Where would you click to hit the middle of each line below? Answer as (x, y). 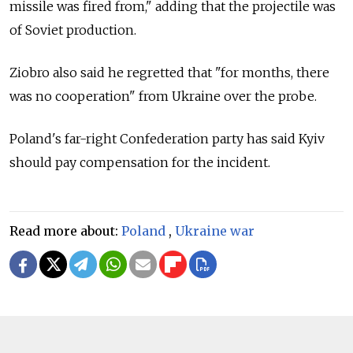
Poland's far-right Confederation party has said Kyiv (167, 139)
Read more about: (65, 231)
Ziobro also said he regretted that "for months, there (169, 73)
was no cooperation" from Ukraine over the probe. (163, 97)
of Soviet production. (73, 30)
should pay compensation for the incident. (140, 163)
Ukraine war (215, 231)
